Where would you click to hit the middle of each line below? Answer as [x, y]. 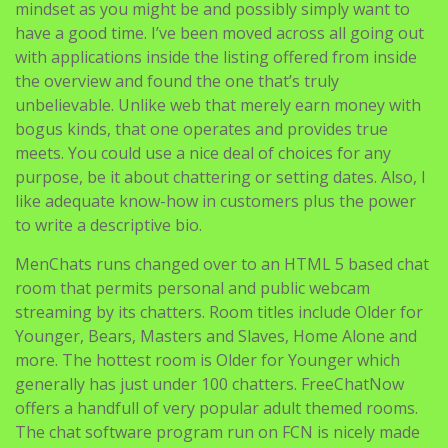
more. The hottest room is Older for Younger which [207, 359]
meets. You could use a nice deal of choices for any [203, 152]
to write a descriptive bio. [108, 224]
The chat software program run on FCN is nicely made [217, 431]
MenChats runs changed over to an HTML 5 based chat [222, 263]
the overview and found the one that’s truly [177, 80]
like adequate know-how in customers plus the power [215, 200]
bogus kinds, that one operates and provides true [201, 128]
